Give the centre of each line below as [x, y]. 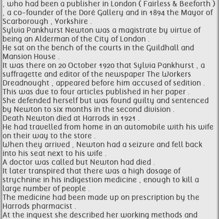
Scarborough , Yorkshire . [47, 22]
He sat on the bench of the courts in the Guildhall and [98, 48]
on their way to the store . [49, 136]
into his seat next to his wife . [55, 153]
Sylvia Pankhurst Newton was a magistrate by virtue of [101, 30]
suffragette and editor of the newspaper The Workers [97, 74]
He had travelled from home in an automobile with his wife [108, 127]
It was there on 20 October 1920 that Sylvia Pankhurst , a [104, 66]
